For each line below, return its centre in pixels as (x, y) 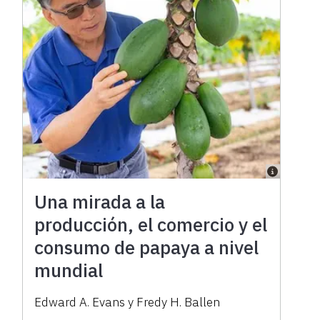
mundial (69, 270)
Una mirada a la (100, 201)
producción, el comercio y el (151, 224)
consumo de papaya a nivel (147, 247)
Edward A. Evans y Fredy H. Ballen (127, 302)
